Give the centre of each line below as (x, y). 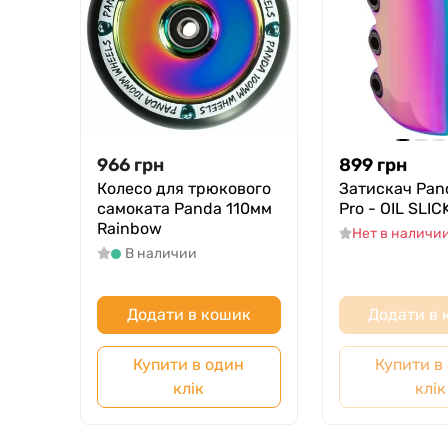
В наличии (160, 254)
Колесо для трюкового (184, 189)
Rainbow (129, 229)
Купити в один (189, 365)
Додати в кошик (188, 315)
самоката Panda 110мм (184, 209)
